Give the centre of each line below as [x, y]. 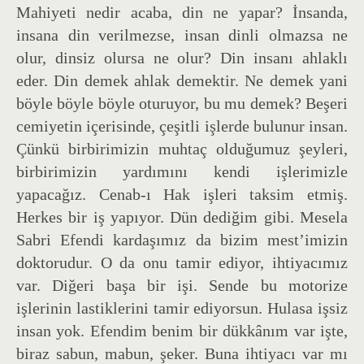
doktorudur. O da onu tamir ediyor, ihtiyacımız [182, 262]
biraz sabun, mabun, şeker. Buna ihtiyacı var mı [182, 353]
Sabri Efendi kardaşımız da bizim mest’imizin [182, 239]
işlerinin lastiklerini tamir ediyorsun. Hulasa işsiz [182, 308]
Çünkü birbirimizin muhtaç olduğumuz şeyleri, [182, 148]
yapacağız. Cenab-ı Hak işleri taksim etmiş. [182, 194]
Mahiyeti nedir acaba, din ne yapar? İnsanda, [182, 12]
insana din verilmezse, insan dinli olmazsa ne [182, 35]
